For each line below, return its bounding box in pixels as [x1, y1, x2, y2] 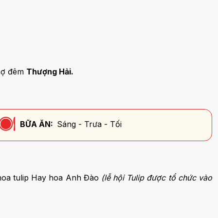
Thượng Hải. [26, 67, 73, 76]
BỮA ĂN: [19, 119, 53, 129]
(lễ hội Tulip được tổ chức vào [101, 173, 213, 182]
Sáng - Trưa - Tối [56, 119, 122, 129]
